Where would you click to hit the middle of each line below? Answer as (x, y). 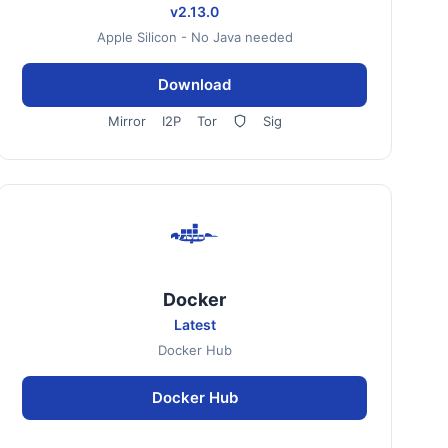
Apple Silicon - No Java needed (194, 37)
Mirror (126, 121)
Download (195, 84)
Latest (194, 324)
